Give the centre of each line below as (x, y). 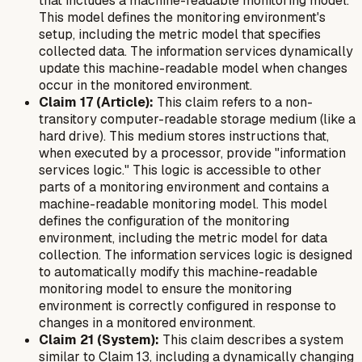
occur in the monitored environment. (145, 85)
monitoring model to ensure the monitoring (165, 288)
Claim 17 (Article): (96, 102)
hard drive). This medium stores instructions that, (184, 136)
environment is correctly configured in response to (187, 305)
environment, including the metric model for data (183, 238)
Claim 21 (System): (99, 339)
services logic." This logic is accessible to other (180, 170)
